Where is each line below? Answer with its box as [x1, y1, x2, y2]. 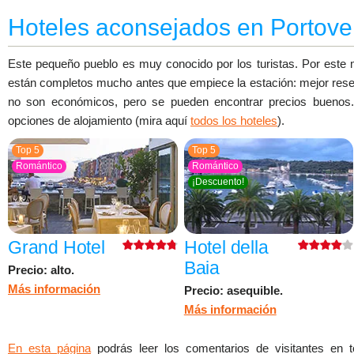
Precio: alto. [8, 262, 74, 277]
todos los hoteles [190, 114, 277, 127]
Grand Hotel [8, 237, 105, 258]
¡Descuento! [191, 176, 244, 187]
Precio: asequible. [183, 283, 283, 297]
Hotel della [183, 237, 269, 258]
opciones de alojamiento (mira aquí [8, 114, 190, 127]
